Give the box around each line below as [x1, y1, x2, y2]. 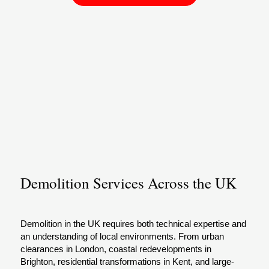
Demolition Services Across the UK [20, 172, 237, 193]
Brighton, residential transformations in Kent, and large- [20, 256, 235, 267]
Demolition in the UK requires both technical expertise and [20, 218, 247, 229]
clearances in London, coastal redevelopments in [20, 243, 212, 254]
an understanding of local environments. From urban [20, 231, 225, 241]
